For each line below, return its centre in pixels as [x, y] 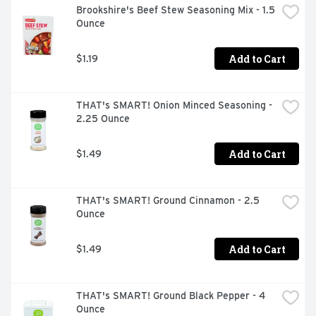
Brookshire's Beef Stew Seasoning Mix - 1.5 [176, 10]
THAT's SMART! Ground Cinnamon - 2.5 [168, 201]
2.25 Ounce [103, 119]
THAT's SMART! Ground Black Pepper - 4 [171, 296]
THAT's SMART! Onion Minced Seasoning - [174, 105]
